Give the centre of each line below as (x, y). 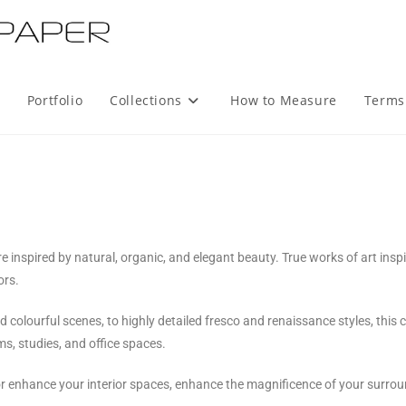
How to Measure (284, 100)
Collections (146, 100)
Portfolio (55, 100)
